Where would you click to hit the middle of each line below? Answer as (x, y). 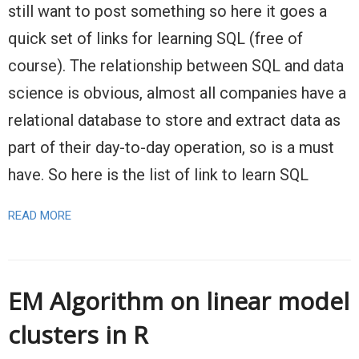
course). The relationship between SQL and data (176, 66)
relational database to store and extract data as (174, 121)
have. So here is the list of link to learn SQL (158, 175)
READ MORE (40, 216)
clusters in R (78, 335)
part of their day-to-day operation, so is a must (171, 148)
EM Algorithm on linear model (179, 301)
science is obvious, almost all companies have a (177, 93)
